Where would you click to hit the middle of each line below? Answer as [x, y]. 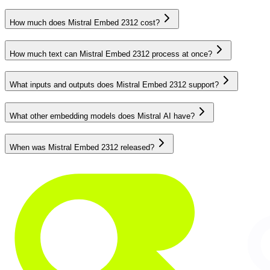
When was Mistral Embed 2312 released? [82, 147]
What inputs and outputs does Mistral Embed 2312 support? [114, 85]
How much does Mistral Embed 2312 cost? [85, 23]
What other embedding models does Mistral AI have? [102, 116]
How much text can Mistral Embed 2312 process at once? [111, 54]
